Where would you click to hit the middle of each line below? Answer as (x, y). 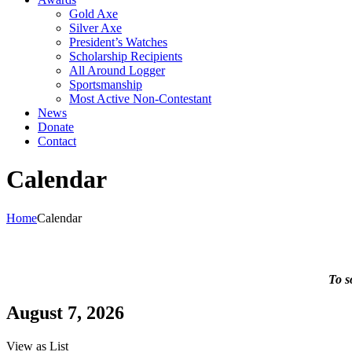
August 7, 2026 (65, 313)
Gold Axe (93, 14)
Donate (56, 127)
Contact (57, 141)
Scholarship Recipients (126, 56)
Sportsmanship (106, 84)
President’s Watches (118, 42)
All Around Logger (117, 70)
